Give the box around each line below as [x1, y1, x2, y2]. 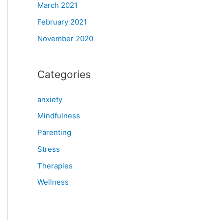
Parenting [37, 128, 71, 137]
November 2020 [37, 33, 93, 43]
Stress [37, 144, 60, 154]
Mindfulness [37, 111, 80, 121]
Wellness [37, 177, 69, 187]
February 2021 [37, 17, 87, 27]
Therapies [37, 161, 73, 170]
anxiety [37, 94, 62, 104]
